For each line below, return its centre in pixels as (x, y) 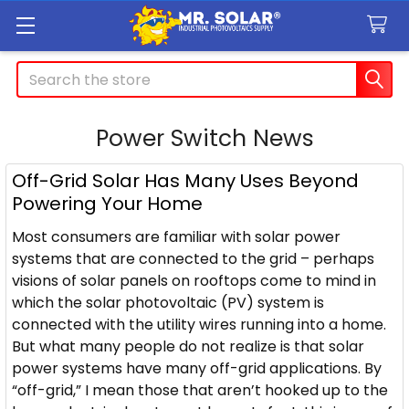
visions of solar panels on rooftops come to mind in (194, 281)
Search (42, 72)
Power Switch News (204, 138)
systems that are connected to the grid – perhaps (193, 259)
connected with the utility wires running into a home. (199, 325)
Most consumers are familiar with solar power (176, 237)
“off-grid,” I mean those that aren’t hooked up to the (200, 390)
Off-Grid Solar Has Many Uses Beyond (185, 181)
